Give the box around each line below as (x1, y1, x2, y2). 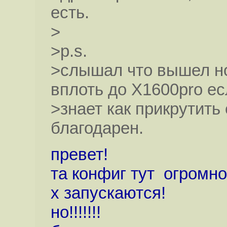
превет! (50, 144, 108, 164)
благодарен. (50, 119, 143, 138)
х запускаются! (50, 183, 166, 202)
